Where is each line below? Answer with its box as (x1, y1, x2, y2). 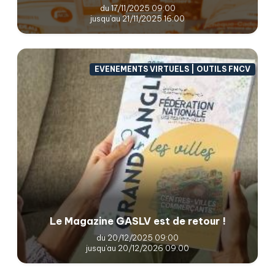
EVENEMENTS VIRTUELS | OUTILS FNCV (95, 64, 251, 74)
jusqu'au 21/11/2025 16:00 (90, 13, 185, 23)
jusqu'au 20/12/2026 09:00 (86, 242, 189, 253)
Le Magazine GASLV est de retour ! (49, 214, 226, 227)
